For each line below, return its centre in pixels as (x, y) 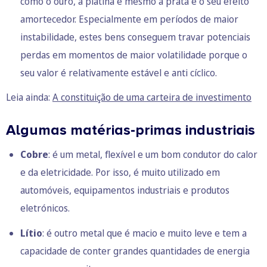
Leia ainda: (29, 97)
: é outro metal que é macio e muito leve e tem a (145, 233)
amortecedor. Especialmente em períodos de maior (129, 19)
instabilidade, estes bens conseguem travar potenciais (135, 37)
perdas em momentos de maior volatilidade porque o (134, 55)
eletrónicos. (45, 208)
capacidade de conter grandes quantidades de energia (135, 251)
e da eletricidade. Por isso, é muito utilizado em (120, 173)
